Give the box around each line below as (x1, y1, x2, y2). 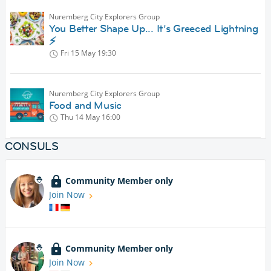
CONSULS (5, 139, 59, 154)
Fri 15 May (60, 48, 96, 59)
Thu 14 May (60, 112, 100, 123)
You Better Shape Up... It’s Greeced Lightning (49, 22, 258, 36)
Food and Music (49, 99, 122, 113)
